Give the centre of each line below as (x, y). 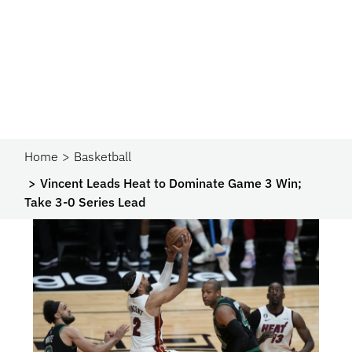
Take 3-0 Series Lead (85, 202)
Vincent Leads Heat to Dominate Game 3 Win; (171, 183)
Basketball (103, 156)
